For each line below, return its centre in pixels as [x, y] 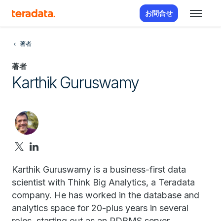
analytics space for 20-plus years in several [100, 208]
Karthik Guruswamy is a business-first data [99, 169]
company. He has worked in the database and [106, 195]
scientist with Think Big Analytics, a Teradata [103, 182]
